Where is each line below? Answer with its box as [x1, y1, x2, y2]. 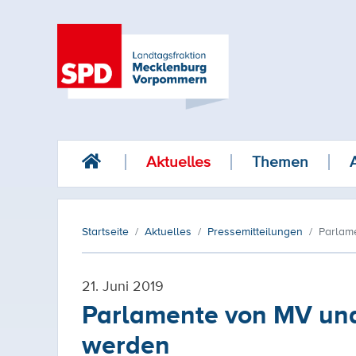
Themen [252, 151, 308, 172]
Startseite [82, 223, 129, 239]
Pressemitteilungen [207, 223, 303, 239]
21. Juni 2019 [82, 276, 164, 295]
